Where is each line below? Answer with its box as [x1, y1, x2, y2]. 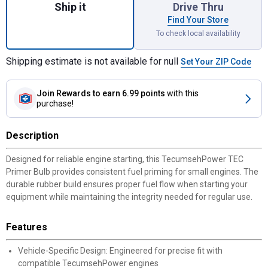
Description [6, 130, 59, 141]
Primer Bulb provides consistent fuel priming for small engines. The [6, 167, 258, 176]
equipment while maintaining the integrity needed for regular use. [6, 192, 252, 202]
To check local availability [156, 29, 240, 38]
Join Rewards [36, 89, 91, 98]
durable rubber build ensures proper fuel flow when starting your [6, 179, 248, 189]
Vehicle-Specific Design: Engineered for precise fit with [18, 246, 223, 255]
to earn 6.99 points [93, 89, 165, 98]
